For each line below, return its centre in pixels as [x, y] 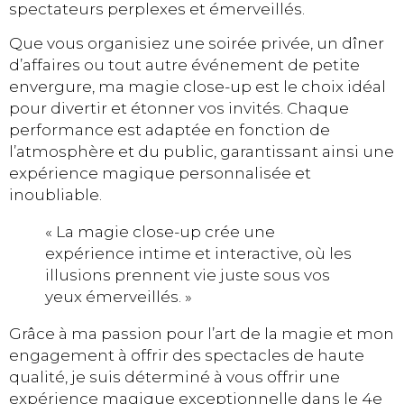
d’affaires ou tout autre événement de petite [184, 65]
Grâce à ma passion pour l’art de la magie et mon [202, 334]
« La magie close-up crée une [160, 232]
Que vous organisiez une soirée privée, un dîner [197, 44]
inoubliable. [55, 195]
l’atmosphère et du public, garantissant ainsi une [202, 152]
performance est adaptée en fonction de [170, 130]
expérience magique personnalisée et [160, 174]
